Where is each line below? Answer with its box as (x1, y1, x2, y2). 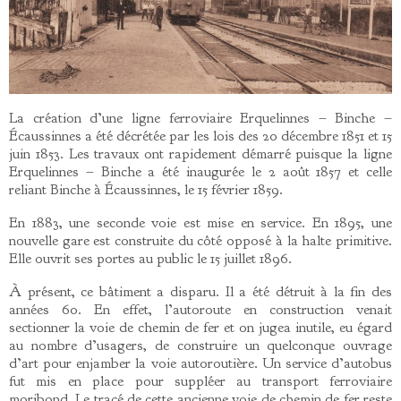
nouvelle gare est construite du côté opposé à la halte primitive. (9, 231, 392, 251)
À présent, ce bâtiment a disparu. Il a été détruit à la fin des (9, 281, 392, 301)
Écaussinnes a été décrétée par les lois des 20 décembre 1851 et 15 (9, 126, 392, 146)
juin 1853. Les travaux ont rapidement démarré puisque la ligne (9, 144, 392, 164)
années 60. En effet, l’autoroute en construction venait (9, 299, 392, 319)
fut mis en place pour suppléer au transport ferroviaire (9, 371, 392, 390)
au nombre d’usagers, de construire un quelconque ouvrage (9, 335, 392, 354)
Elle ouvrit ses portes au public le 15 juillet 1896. (9, 249, 292, 269)
